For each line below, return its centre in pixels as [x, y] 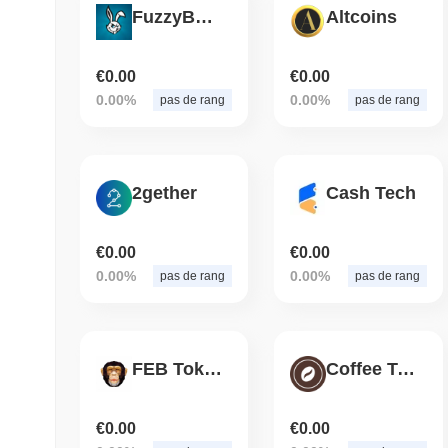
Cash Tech [371, 193]
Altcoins [362, 17]
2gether [164, 193]
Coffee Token [406, 369]
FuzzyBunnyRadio [204, 17]
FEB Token [213, 369]
